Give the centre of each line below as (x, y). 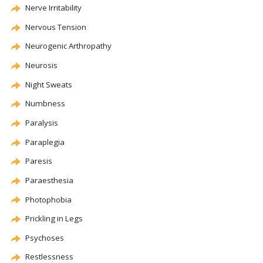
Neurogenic (47, 46)
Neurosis (41, 65)
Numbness (45, 104)
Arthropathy (90, 46)
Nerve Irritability (53, 8)
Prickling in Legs (54, 219)
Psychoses (45, 237)
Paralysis (42, 122)
